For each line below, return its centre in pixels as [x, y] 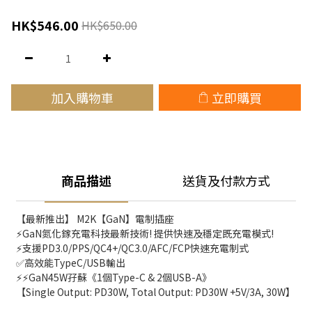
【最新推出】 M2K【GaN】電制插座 [96, 219]
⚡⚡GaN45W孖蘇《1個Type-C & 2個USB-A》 [114, 277]
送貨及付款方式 [226, 180]
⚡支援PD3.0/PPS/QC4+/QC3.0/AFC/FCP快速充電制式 [132, 248]
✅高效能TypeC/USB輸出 [71, 263]
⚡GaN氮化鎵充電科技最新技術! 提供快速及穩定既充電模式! [145, 233]
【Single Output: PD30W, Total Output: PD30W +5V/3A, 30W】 [156, 292]
